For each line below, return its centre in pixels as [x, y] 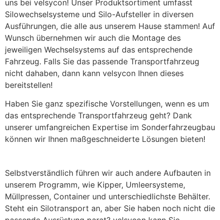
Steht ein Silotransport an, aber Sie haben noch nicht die [110, 208]
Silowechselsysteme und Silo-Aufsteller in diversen [99, 14]
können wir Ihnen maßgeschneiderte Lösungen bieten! [105, 139]
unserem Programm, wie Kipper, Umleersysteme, [95, 184]
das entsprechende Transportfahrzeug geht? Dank [98, 116]
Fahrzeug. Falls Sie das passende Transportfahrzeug [102, 61]
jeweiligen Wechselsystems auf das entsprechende [99, 49]
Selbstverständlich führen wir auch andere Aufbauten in [108, 173]
